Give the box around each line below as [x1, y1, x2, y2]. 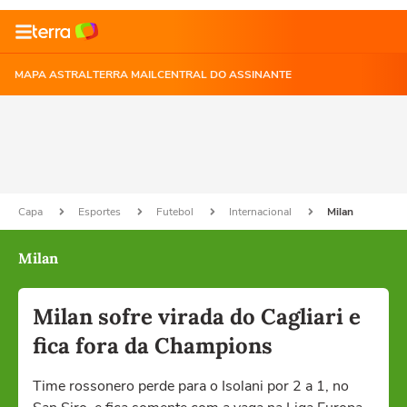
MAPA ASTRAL [15, 67, 93, 82]
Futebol [156, 204, 196, 219]
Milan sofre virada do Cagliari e [33, 303, 361, 331]
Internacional [229, 204, 294, 219]
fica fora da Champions [33, 332, 273, 360]
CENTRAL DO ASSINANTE [157, 67, 292, 82]
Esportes [78, 204, 124, 219]
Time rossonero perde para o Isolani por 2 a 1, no [33, 376, 349, 396]
